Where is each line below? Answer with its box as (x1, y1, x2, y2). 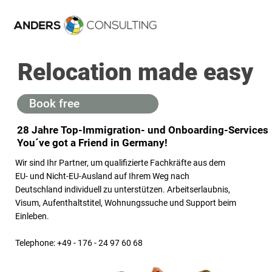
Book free (29, 97, 80, 110)
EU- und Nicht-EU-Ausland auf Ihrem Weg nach (15, 171, 189, 181)
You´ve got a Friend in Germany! (17, 137, 168, 149)
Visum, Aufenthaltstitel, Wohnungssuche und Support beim (15, 198, 236, 208)
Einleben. (15, 211, 49, 221)
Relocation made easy (18, 58, 253, 86)
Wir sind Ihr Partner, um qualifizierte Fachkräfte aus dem (15, 158, 225, 168)
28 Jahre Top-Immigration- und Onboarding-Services (17, 124, 268, 136)
